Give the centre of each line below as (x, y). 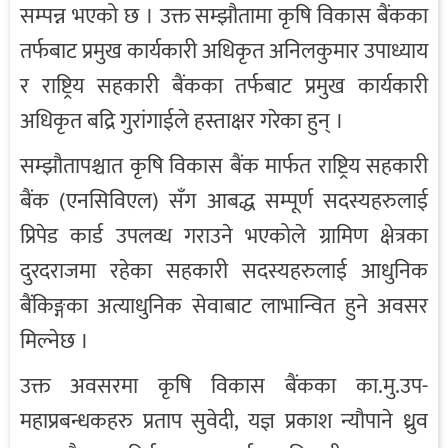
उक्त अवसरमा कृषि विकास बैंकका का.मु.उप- (224, 387)
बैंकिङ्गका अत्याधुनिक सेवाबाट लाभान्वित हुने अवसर (224, 307)
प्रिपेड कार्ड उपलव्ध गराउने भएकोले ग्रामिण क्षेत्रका (224, 237)
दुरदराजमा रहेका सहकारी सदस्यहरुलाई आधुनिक (224, 272)
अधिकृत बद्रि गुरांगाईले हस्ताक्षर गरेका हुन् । (182, 122)
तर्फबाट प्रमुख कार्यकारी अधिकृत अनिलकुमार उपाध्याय (224, 52)
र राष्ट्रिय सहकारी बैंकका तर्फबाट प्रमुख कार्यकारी (224, 87)
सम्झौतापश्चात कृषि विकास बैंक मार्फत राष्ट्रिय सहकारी (224, 167)
